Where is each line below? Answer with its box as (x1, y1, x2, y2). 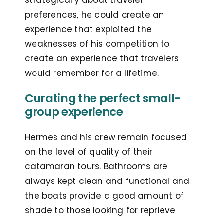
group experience (25, 104, 123, 120)
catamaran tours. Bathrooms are (25, 161, 168, 173)
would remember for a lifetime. (25, 67, 162, 79)
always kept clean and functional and (25, 175, 190, 187)
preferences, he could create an (25, 9, 164, 21)
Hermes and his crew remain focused (25, 131, 187, 144)
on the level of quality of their (25, 146, 153, 158)
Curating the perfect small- (25, 91, 181, 107)
